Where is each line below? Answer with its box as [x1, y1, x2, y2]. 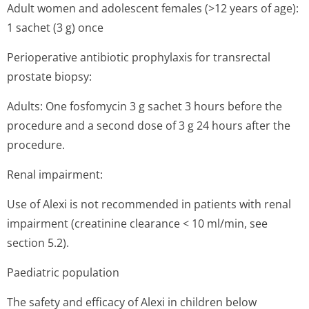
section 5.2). [7, 235, 69, 250]
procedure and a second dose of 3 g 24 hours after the [7, 118, 290, 133]
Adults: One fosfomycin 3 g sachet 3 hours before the [7, 99, 282, 114]
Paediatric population [7, 265, 119, 280]
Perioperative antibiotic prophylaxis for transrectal [7, 50, 270, 65]
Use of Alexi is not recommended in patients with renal [7, 197, 291, 212]
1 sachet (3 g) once [7, 20, 103, 35]
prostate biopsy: [7, 69, 92, 84]
